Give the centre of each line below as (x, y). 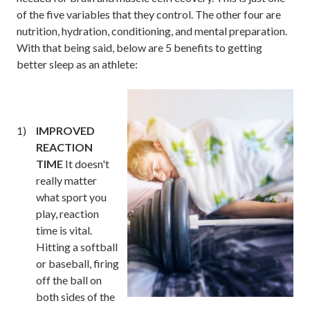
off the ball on (69, 280)
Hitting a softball (77, 246)
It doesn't (87, 163)
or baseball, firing (77, 263)
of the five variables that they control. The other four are (149, 14)
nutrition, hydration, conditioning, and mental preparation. (152, 30)
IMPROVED (65, 130)
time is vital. (64, 230)
